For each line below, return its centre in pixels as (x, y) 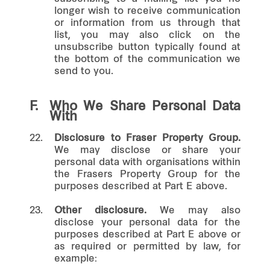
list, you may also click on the (147, 35)
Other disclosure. (100, 211)
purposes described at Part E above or (147, 235)
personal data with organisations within (147, 162)
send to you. (84, 71)
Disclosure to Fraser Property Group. (147, 138)
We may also (193, 211)
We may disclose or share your (147, 150)
